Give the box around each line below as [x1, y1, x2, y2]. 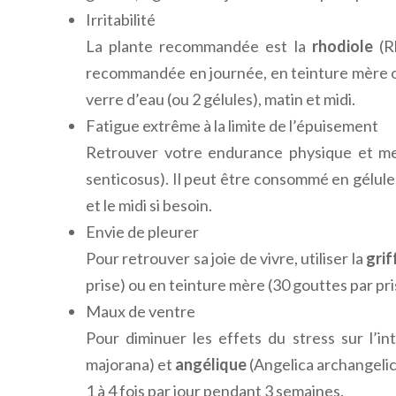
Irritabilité [86, 9, 156, 29]
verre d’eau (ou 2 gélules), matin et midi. [86, 88, 355, 109]
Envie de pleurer [86, 221, 199, 241]
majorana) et [86, 354, 176, 374]
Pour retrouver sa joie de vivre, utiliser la [86, 247, 367, 268]
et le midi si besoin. [86, 194, 212, 215]
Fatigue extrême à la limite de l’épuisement [86, 115, 378, 135]
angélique [175, 354, 247, 374]
